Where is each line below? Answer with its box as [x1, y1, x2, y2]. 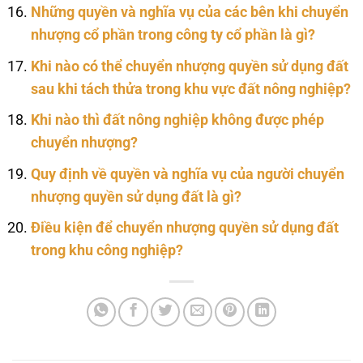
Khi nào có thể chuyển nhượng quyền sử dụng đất [30, 58, 348, 75]
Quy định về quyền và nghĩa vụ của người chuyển [30, 165, 344, 182]
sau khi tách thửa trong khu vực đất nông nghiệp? [30, 80, 351, 97]
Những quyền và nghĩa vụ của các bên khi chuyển [30, 3, 348, 20]
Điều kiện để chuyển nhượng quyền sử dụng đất [30, 220, 339, 237]
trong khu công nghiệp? [30, 242, 183, 259]
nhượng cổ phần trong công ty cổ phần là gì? [30, 26, 315, 43]
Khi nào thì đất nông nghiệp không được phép [30, 112, 324, 129]
